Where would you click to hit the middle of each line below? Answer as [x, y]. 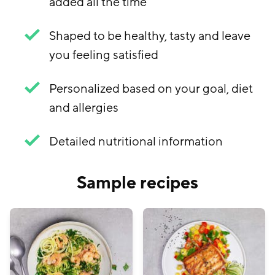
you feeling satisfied [104, 55]
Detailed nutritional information [136, 141]
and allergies [84, 108]
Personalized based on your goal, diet [151, 89]
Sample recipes [137, 183]
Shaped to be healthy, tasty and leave [150, 36]
